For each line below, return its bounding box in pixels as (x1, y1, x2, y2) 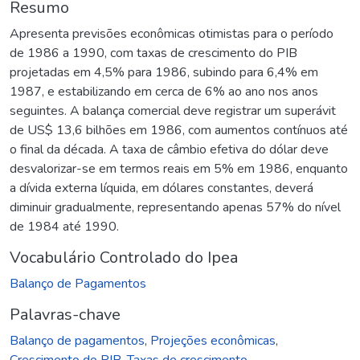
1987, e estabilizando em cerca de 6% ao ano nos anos (10, 82, 318, 100)
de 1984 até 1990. (10, 217, 119, 235)
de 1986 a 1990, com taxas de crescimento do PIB (10, 43, 297, 62)
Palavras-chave (10, 303, 121, 325)
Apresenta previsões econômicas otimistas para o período (10, 24, 333, 43)
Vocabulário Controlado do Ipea (10, 246, 238, 268)
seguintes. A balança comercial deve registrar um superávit (10, 101, 336, 120)
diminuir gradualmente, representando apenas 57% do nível (10, 198, 341, 216)
